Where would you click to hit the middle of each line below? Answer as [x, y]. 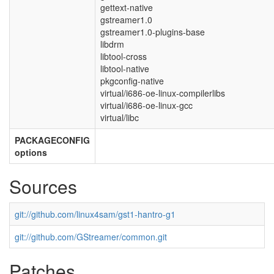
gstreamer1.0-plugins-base [153, 32]
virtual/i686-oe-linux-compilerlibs [163, 93]
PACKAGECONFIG [52, 140]
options [31, 152]
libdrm [112, 44]
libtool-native [125, 68]
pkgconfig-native [132, 81]
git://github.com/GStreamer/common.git [91, 237]
